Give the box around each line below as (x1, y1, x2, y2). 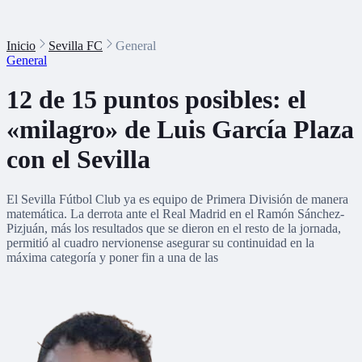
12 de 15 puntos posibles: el (6, 85, 306, 115)
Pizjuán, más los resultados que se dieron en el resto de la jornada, (6, 221, 341, 235)
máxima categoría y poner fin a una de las (6, 250, 218, 264)
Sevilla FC (48, 39, 103, 53)
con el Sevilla (6, 145, 150, 175)
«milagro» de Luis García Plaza (6, 115, 354, 145)
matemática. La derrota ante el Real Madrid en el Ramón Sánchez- (6, 206, 344, 221)
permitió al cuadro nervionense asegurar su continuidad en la (6, 235, 314, 250)
